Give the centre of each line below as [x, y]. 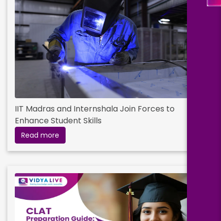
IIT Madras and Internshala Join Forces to [95, 109]
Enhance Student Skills [58, 121]
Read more [40, 135]
